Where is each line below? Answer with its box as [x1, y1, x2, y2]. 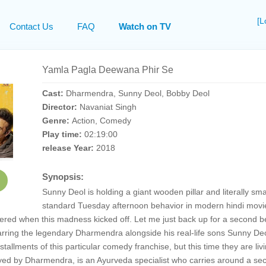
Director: [42, 102, 80, 112]
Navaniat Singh [79, 102, 137, 112]
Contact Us [9, 21, 53, 31]
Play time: [42, 129, 84, 139]
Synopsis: [42, 172, 84, 182]
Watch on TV [119, 21, 171, 31]
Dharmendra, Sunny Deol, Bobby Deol [65, 88, 210, 98]
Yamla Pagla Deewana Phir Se [42, 65, 173, 75]
